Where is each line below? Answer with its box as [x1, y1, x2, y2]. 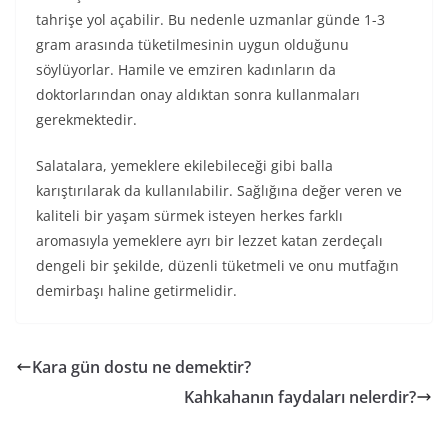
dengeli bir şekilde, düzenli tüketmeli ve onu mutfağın [36, 256, 399, 275]
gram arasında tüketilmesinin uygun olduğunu [36, 35, 349, 54]
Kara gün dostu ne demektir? [32, 356, 251, 378]
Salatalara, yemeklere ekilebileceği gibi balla [36, 156, 333, 175]
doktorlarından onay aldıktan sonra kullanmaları [36, 85, 360, 104]
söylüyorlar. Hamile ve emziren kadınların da [36, 60, 336, 79]
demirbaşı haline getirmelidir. [36, 281, 237, 300]
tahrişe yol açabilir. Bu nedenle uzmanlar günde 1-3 [36, 10, 385, 29]
